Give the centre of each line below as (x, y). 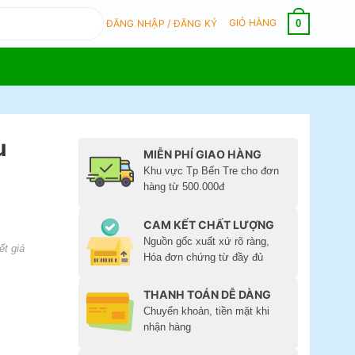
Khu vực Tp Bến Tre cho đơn (212, 171)
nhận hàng (168, 327)
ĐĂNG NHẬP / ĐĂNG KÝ (162, 23)
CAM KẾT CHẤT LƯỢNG (209, 224)
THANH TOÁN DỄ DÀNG (208, 295)
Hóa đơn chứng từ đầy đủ (204, 257)
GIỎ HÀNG (254, 23)
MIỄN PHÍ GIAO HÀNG (203, 154)
